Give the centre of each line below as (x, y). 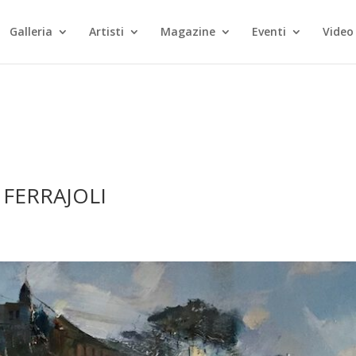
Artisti (107, 31)
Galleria (31, 31)
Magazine (188, 31)
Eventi (269, 31)
